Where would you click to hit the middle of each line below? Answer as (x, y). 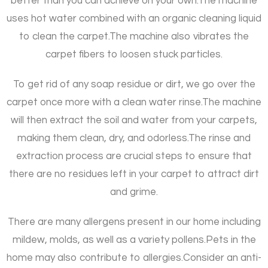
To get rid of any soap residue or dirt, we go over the (134, 85)
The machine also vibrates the (179, 37)
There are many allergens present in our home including (134, 222)
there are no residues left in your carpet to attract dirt (134, 174)
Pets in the (231, 240)
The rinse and (220, 138)
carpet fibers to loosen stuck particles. (134, 55)
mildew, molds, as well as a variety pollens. (109, 240)
